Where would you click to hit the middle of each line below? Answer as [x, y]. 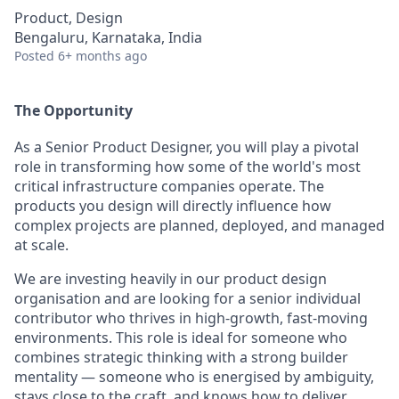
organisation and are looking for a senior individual [187, 298]
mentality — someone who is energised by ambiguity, [194, 376]
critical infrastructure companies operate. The [169, 186]
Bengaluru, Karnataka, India [108, 37]
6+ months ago [102, 56]
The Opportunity [73, 110]
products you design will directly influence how [173, 205]
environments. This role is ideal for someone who [181, 337]
